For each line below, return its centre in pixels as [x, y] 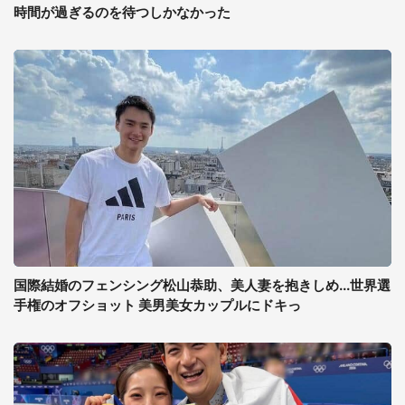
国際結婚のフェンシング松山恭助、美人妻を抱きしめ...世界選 [202, 285]
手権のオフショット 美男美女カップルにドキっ [157, 305]
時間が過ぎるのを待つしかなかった [122, 12]
